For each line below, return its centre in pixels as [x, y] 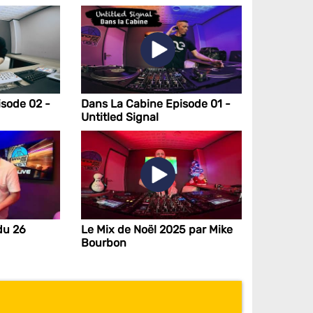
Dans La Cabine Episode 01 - [155, 104]
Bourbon [103, 242]
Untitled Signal [119, 117]
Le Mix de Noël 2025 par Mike [156, 229]
